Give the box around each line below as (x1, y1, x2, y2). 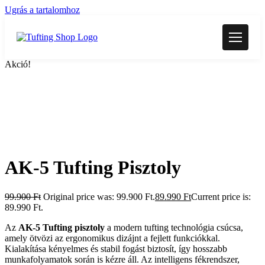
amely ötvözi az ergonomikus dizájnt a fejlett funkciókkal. (5, 232, 220, 243)
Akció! (5, 59, 31, 69)
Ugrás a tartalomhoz (5, 5, 80, 15)
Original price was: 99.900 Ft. (43, 191, 155, 202)
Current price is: (191, 191, 251, 202)
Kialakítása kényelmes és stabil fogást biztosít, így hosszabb (5, 243, 227, 254)
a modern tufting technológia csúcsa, (105, 222, 243, 232)
